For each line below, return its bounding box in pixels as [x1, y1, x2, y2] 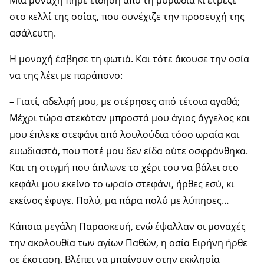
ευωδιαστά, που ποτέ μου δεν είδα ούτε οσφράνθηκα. [9, 144, 248, 157]
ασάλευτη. [9, 26, 56, 39]
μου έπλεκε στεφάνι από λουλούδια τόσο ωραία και [9, 127, 239, 141]
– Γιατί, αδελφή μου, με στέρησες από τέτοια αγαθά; [9, 94, 240, 108]
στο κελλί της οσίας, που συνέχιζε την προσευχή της [9, 9, 245, 23]
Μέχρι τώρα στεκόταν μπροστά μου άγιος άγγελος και [9, 111, 250, 124]
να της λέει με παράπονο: [9, 68, 123, 82]
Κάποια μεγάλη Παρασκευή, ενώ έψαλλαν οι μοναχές [9, 219, 246, 233]
